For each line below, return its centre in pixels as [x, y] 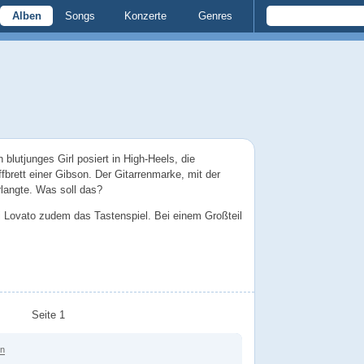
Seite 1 [48, 314]
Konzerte [145, 16]
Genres [215, 16]
